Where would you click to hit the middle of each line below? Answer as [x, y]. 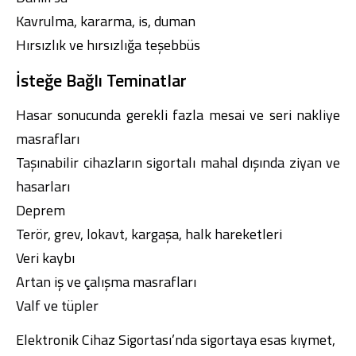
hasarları [43, 187]
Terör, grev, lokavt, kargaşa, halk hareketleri [149, 234]
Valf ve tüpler [57, 306]
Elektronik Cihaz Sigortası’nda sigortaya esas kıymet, [176, 340]
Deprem [41, 211]
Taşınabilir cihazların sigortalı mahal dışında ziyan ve [178, 163]
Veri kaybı [45, 258]
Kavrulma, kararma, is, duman [106, 21]
